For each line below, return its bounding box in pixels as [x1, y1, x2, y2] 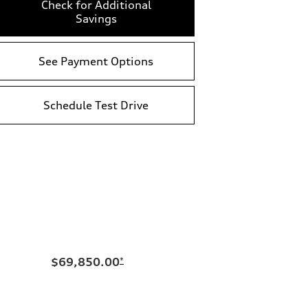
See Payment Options [38, 54, 153, 68]
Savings [75, 12, 117, 25]
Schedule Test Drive [43, 98, 148, 112]
